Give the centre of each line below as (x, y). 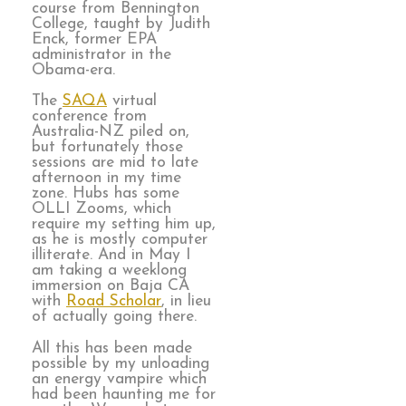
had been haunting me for (124, 395)
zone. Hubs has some (106, 194)
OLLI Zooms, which (101, 209)
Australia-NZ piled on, (111, 132)
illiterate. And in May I (111, 256)
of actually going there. (114, 317)
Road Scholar (114, 302)
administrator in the (101, 54)
